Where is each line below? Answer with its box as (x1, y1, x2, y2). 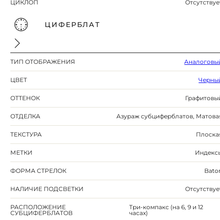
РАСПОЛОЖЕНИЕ (10, 203, 66, 211)
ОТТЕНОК (10, 94, 40, 102)
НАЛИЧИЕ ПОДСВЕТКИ (10, 185, 84, 193)
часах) (129, 209, 148, 217)
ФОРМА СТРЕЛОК (10, 167, 67, 175)
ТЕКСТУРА (10, 131, 42, 138)
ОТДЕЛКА (10, 112, 41, 120)
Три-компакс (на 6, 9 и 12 (129, 203, 203, 211)
